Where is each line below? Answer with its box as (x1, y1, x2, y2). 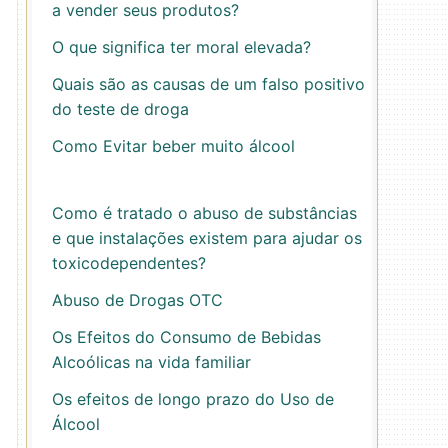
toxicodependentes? (52, 253, 206, 273)
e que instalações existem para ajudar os (52, 228, 362, 248)
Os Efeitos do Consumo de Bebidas (52, 327, 321, 347)
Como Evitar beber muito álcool (52, 136, 295, 156)
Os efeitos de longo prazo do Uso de (52, 389, 334, 409)
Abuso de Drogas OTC (52, 290, 223, 310)
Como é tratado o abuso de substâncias (52, 203, 357, 223)
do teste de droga (52, 99, 189, 119)
